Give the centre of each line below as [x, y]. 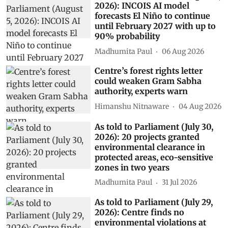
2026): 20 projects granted [147, 137]
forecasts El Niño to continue [153, 16]
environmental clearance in [150, 147]
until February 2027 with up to [155, 26]
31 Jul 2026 [180, 182]
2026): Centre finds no [140, 212]
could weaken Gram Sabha [148, 81]
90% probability [127, 36]
